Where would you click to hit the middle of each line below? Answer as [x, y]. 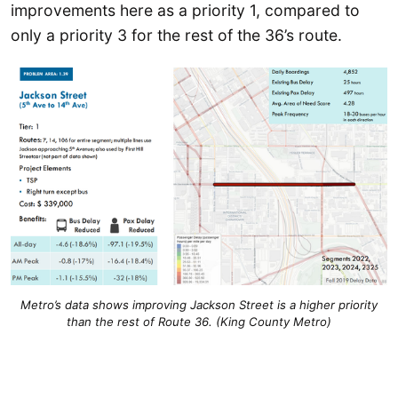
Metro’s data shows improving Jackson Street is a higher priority [199, 305]
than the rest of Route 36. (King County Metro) [199, 322]
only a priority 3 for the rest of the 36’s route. [176, 35]
